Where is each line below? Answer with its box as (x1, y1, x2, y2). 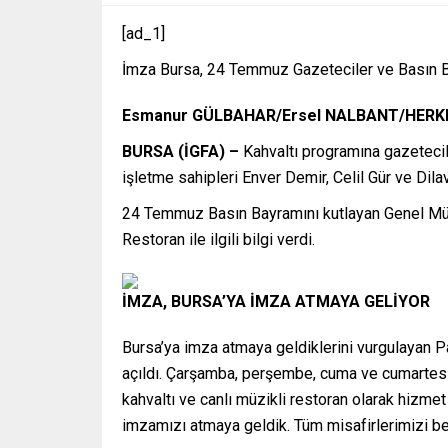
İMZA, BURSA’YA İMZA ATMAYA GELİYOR (122, 292, 430, 312)
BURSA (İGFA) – (122, 142, 243, 162)
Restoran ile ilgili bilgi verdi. (122, 230, 315, 250)
